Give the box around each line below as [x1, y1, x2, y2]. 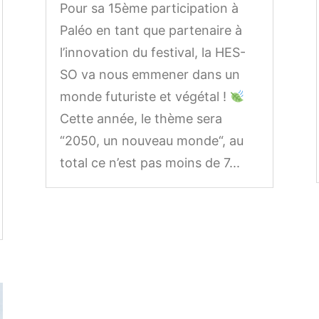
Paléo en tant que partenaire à [59, 23, 242, 38]
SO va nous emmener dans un [59, 67, 240, 83]
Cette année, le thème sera [59, 111, 222, 127]
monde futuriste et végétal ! [59, 89, 230, 105]
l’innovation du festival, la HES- [59, 45, 246, 61]
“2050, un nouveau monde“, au [59, 133, 244, 149]
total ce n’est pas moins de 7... [59, 155, 240, 171]
